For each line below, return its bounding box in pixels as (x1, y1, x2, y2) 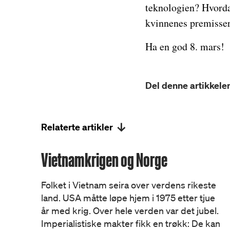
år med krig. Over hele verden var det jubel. (41, 205, 219, 216)
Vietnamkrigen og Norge (41, 149, 167, 170)
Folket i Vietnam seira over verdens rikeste (41, 179, 216, 190)
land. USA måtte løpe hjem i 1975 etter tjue (41, 192, 215, 203)
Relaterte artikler (41, 121, 113, 133)
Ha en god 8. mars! (145, 40, 224, 53)
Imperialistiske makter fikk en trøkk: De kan (41, 218, 220, 229)
